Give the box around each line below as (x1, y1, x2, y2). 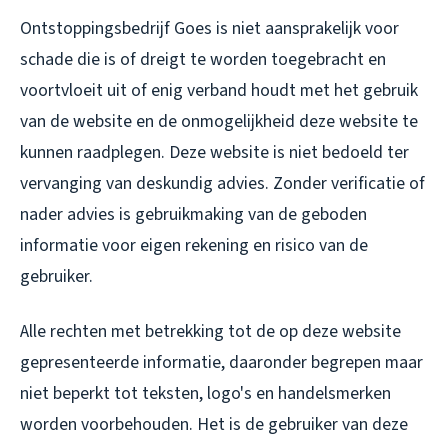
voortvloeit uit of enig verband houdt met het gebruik (20, 78, 418, 103)
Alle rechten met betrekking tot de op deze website (20, 319, 401, 344)
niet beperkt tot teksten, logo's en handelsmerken (20, 381, 391, 406)
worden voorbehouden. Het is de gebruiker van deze (20, 412, 408, 437)
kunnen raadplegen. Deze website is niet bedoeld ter (20, 140, 409, 165)
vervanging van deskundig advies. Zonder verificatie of (20, 171, 425, 196)
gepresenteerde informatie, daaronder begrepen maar (20, 350, 423, 375)
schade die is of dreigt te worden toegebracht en (20, 47, 386, 72)
